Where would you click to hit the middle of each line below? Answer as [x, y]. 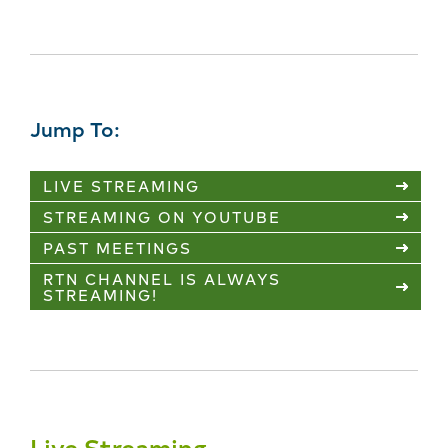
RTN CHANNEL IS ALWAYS [162, 279]
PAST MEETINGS [117, 248]
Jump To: [75, 128]
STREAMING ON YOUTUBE [162, 217]
